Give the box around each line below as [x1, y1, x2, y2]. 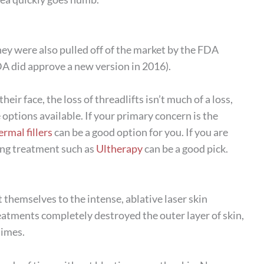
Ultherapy [96, 142, 143, 156]
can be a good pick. [143, 142, 228, 156]
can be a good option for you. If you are [52, 126, 228, 139]
